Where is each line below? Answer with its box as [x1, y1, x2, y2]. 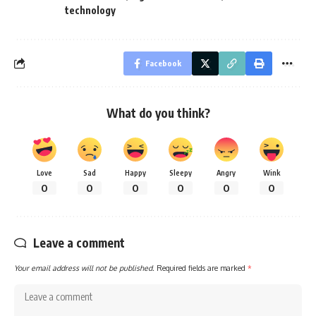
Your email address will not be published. [14, 262, 154, 272]
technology [65, 4, 116, 16]
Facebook [145, 58, 181, 68]
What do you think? [106, 104, 210, 121]
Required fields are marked [157, 262, 248, 272]
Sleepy [169, 167, 193, 177]
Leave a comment [33, 234, 125, 250]
